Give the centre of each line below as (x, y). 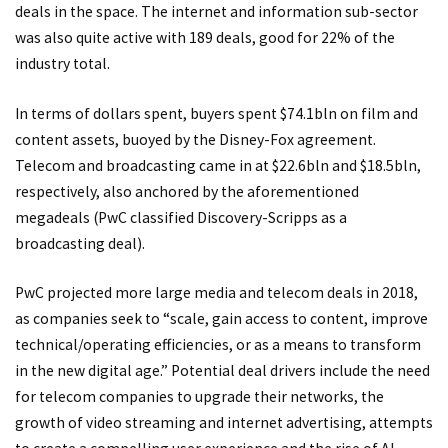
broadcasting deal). (80, 243)
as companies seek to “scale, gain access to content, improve (221, 319)
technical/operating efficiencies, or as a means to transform (218, 345)
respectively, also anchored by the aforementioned (187, 191)
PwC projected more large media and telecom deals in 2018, (216, 293)
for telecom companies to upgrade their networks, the (199, 397)
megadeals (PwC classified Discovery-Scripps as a (181, 217)
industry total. (62, 64)
